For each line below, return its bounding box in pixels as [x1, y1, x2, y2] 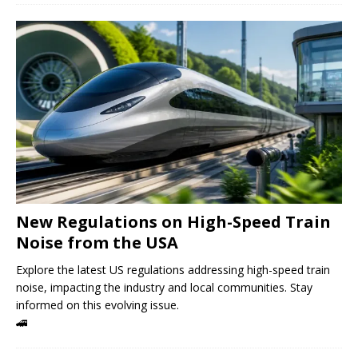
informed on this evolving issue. [16, 297, 179, 313]
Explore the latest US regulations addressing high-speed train [16, 262, 330, 278]
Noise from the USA [16, 232, 178, 254]
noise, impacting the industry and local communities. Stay [16, 280, 312, 296]
